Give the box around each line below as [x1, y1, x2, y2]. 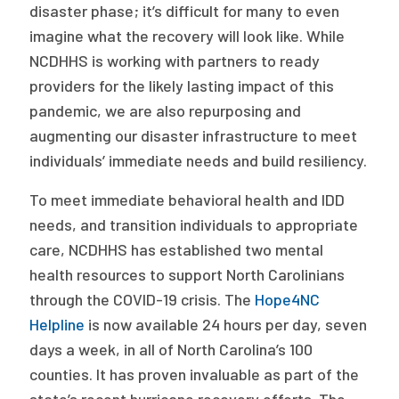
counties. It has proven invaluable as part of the [29, 364, 360, 384]
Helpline [29, 314, 85, 334]
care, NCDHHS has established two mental [29, 240, 324, 259]
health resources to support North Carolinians [29, 265, 346, 284]
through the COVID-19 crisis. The [29, 289, 256, 309]
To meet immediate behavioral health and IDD [29, 190, 346, 209]
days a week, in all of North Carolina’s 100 [29, 339, 313, 359]
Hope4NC [255, 289, 321, 309]
